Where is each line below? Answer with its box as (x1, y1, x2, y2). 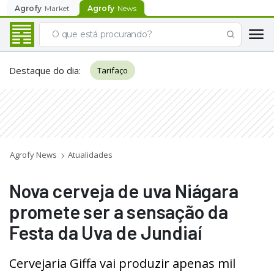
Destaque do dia (9, 64, 79, 76)
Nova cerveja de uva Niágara (9, 179, 239, 202)
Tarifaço (97, 65, 128, 76)
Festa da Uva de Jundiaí (9, 221, 206, 243)
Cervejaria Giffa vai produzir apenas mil (9, 255, 235, 272)
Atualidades (68, 149, 113, 160)
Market (45, 3, 70, 13)
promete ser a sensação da (9, 200, 228, 223)
